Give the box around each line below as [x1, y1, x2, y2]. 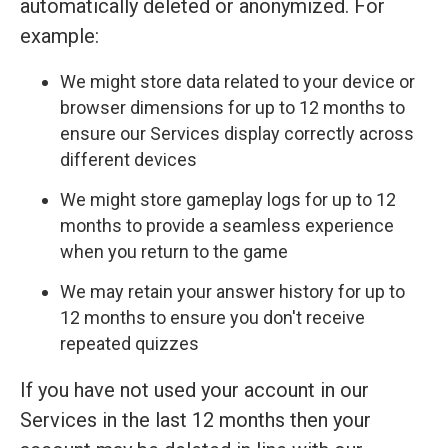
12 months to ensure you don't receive [60, 307, 365, 329]
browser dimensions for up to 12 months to [60, 96, 405, 118]
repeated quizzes [60, 333, 199, 355]
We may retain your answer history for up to [60, 281, 405, 303]
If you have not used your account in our [20, 378, 369, 403]
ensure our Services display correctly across [60, 122, 414, 144]
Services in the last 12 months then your [20, 408, 371, 433]
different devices [60, 148, 197, 170]
